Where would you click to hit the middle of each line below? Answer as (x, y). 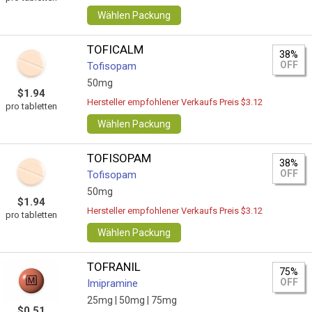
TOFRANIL (114, 267)
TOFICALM (116, 49)
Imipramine (113, 283)
